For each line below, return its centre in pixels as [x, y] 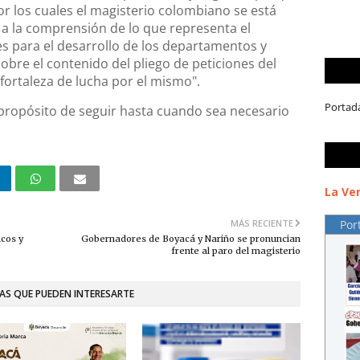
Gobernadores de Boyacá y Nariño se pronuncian [191, 238]
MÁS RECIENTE [262, 223]
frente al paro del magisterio [236, 250]
